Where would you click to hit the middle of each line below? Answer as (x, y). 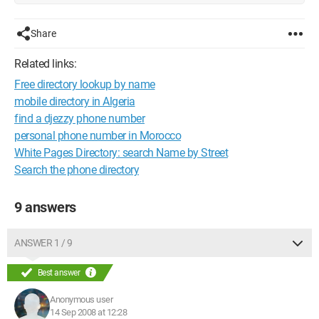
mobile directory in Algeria (75, 101)
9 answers (45, 207)
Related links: (45, 64)
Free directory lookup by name (85, 84)
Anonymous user (81, 299)
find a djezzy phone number (79, 119)
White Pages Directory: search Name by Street (121, 153)
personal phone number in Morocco (98, 136)
